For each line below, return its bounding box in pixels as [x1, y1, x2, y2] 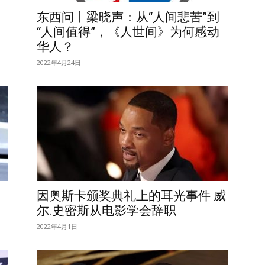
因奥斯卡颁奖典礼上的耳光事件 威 [37, 189, 226, 203]
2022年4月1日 [37, 222, 77, 231]
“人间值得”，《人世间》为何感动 [37, 25, 219, 39]
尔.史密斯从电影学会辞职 [37, 203, 176, 218]
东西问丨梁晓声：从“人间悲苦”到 [37, 10, 219, 24]
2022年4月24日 [37, 58, 81, 67]
